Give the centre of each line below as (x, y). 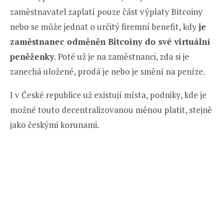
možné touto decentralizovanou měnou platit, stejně (111, 110)
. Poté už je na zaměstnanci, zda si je (122, 56)
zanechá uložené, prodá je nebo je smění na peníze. (108, 71)
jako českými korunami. (55, 124)
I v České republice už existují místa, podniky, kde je (108, 95)
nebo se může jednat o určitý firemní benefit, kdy (104, 26)
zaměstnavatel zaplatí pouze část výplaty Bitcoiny (106, 11)
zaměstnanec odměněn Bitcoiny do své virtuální (110, 41)
